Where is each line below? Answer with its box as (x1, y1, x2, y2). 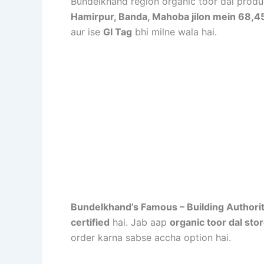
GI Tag (103, 25, 132, 38)
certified (71, 216, 110, 229)
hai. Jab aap (110, 216, 170, 229)
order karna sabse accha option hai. (71, 232, 231, 244)
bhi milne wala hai (132, 25, 214, 38)
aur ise (71, 25, 103, 38)
